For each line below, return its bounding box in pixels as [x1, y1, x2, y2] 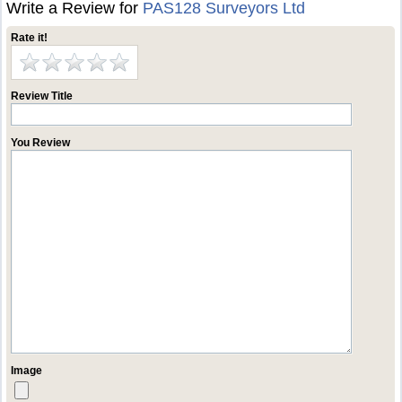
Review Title [11, 90, 74, 102]
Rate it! [11, 31, 48, 44]
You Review [11, 136, 71, 149]
